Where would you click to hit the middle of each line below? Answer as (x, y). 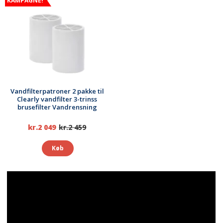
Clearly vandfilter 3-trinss (57, 99)
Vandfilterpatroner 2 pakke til (57, 91)
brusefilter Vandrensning (57, 107)
